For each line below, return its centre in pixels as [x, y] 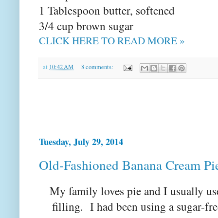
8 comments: [98, 67]
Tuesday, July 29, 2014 [81, 141]
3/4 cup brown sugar [86, 26]
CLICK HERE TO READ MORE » [112, 41]
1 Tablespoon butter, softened [107, 10]
